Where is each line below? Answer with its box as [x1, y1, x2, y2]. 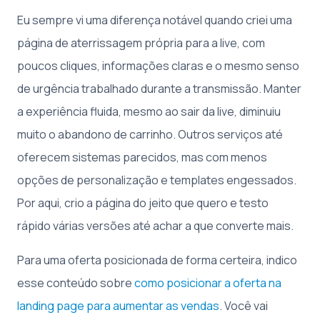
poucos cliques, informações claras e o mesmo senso [17, 58, 299, 74]
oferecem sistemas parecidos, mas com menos [17, 149, 267, 165]
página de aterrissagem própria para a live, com [17, 35, 265, 51]
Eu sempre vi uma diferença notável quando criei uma [17, 12, 292, 28]
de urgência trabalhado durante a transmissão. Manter [17, 81, 301, 96]
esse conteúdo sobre [17, 275, 134, 291]
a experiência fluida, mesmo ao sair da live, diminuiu [17, 104, 281, 119]
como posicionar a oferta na [134, 275, 281, 291]
